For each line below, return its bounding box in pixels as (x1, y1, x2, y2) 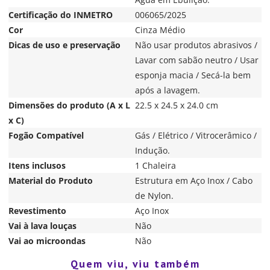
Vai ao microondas (8, 234, 86, 246)
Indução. (135, 144, 170, 156)
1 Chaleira (135, 159, 176, 171)
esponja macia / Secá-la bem (135, 69, 251, 81)
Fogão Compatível (8, 129, 84, 141)
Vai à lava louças (8, 219, 77, 231)
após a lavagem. (135, 84, 200, 96)
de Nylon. (135, 189, 174, 201)
